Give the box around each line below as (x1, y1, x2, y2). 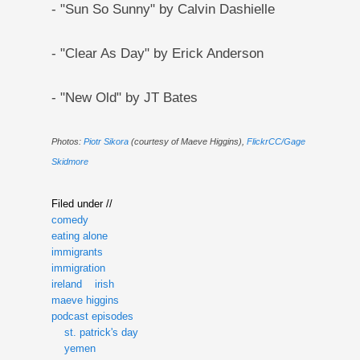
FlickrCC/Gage (246, 136, 305, 146)
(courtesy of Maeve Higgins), (128, 136, 247, 146)
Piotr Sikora (83, 136, 129, 146)
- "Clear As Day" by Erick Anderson (51, 45, 264, 61)
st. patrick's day (63, 325, 138, 338)
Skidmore (51, 156, 88, 166)
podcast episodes (51, 309, 133, 322)
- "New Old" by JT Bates (51, 89, 198, 105)
